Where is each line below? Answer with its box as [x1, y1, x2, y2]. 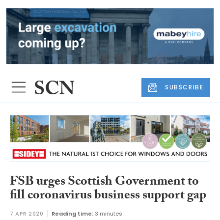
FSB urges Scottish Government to [10, 171, 199, 193]
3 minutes [94, 210, 122, 218]
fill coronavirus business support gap [10, 185, 206, 207]
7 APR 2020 [10, 210, 44, 218]
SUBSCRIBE [165, 82, 204, 91]
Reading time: [51, 210, 93, 218]
